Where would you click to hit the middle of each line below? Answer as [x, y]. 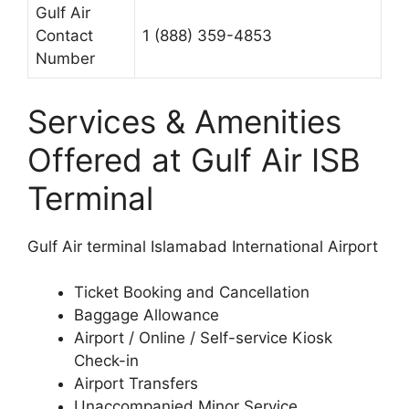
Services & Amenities [184, 121]
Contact [64, 36]
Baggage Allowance [147, 315]
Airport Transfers [136, 384]
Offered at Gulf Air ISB [194, 159]
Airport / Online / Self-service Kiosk [203, 338]
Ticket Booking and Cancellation [192, 293]
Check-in [106, 361]
